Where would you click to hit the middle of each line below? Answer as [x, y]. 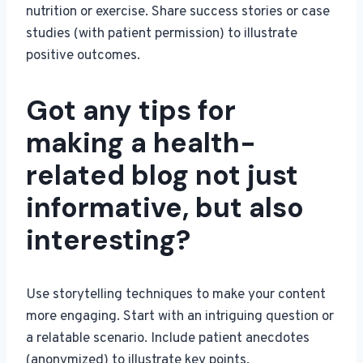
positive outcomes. [83, 56]
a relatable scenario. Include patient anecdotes [168, 339]
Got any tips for [131, 111]
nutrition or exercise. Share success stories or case [178, 13]
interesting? [108, 241]
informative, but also [165, 208]
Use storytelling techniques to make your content [176, 295]
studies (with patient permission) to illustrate [162, 34]
